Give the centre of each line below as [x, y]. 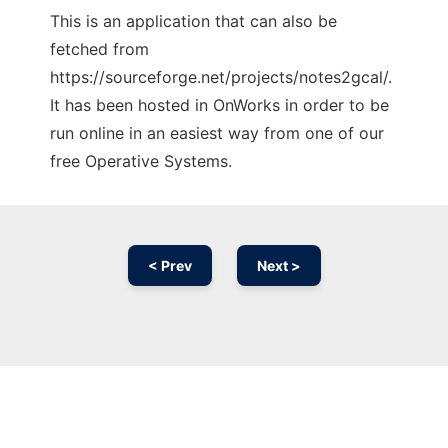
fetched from [99, 49]
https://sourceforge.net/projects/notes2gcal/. [221, 77]
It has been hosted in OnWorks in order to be [219, 105]
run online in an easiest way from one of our [217, 133]
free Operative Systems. [141, 161]
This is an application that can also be [193, 21]
